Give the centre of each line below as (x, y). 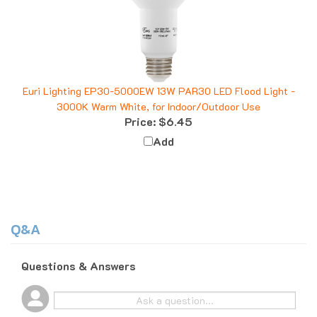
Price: (140, 108)
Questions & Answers (79, 253)
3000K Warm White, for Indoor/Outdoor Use (158, 93)
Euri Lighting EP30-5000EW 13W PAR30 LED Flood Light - (158, 78)
